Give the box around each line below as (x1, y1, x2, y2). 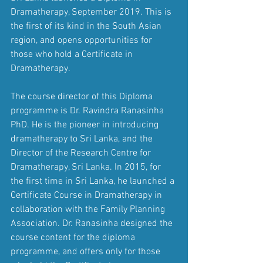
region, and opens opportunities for (11, 35, 154, 47)
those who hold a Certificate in (11, 49, 135, 61)
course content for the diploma (11, 232, 137, 244)
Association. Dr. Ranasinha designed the (11, 218, 175, 230)
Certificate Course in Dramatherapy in (11, 190, 164, 202)
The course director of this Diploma (11, 91, 155, 103)
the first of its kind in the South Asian (11, 21, 164, 33)
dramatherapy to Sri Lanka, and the (11, 133, 155, 146)
